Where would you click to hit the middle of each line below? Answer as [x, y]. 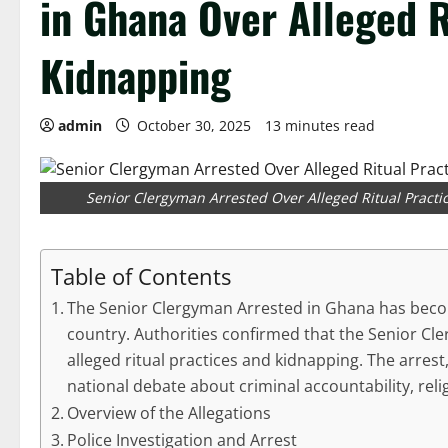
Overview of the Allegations [169, 413]
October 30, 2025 [194, 125]
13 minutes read [320, 125]
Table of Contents [141, 276]
